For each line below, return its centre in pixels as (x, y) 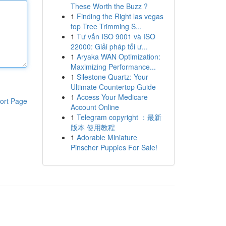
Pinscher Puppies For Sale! (114, 147)
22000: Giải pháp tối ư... (109, 46)
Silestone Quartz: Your (112, 77)
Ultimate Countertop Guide (113, 87)
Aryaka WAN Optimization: (118, 56)
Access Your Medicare (112, 97)
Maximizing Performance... (113, 67)
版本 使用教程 (93, 127)
